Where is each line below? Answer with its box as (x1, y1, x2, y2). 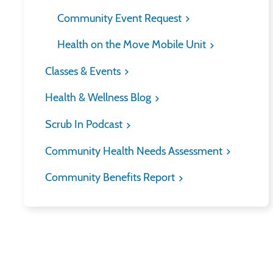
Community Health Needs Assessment (45, 144, 225, 158)
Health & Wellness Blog (45, 91, 154, 105)
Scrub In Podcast (45, 118, 125, 132)
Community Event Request (57, 11, 184, 25)
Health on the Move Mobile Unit (57, 38, 208, 52)
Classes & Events (45, 64, 123, 78)
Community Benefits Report (45, 171, 177, 185)
